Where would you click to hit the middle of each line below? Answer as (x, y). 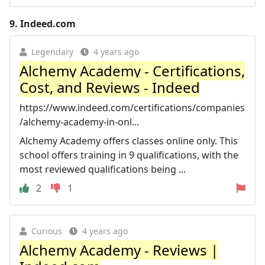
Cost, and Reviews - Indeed (110, 87)
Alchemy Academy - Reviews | (119, 250)
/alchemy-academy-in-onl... (79, 122)
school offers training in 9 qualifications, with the (129, 155)
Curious (47, 231)
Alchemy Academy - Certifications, (132, 70)
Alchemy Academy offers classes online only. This (129, 140)
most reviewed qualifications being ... (103, 169)
